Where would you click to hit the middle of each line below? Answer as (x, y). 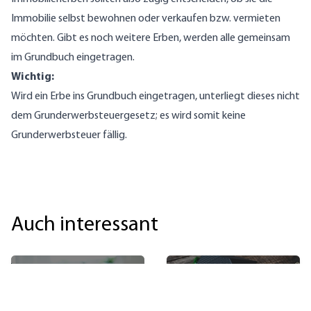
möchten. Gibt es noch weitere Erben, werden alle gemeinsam (151, 39)
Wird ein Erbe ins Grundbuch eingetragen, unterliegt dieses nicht (155, 97)
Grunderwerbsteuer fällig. (69, 136)
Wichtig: (33, 77)
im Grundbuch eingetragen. (73, 58)
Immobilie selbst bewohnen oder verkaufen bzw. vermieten (146, 19)
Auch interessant (85, 226)
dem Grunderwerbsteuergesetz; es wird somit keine (128, 116)
